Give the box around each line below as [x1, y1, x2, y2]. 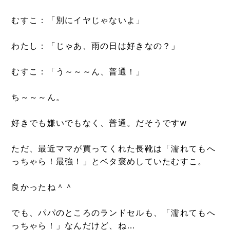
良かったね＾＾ [11, 182, 74, 191]
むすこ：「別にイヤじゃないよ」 [11, 15, 145, 25]
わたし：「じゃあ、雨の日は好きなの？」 [11, 41, 180, 50]
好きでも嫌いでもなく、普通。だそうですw [11, 118, 187, 127]
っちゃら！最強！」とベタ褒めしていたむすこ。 [11, 157, 207, 166]
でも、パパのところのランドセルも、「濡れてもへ [11, 208, 216, 217]
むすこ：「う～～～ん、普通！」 [11, 67, 145, 76]
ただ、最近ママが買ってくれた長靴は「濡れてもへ [11, 144, 216, 153]
